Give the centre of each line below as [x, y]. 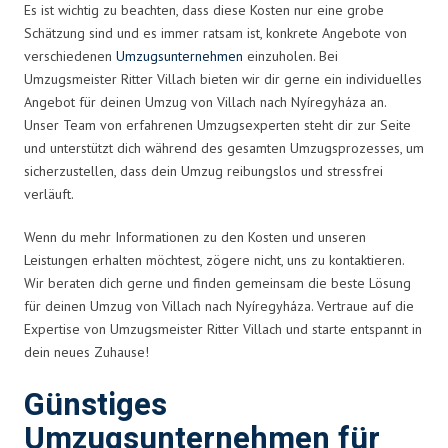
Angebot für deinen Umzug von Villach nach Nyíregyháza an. [205, 101]
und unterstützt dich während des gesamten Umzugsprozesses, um [224, 147]
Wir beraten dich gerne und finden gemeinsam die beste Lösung [217, 282]
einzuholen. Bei [290, 55]
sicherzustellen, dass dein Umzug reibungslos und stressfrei [203, 170]
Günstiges [95, 405]
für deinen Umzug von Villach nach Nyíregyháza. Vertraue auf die [219, 305]
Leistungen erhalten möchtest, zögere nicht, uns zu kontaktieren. [214, 259]
